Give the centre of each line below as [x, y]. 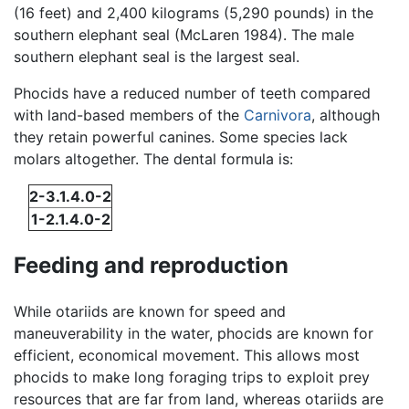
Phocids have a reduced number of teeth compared [192, 93]
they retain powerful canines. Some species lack [181, 136]
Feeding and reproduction [151, 265]
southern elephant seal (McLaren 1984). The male [184, 34]
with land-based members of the [129, 115]
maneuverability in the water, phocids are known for [194, 333]
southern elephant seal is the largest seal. [157, 56]
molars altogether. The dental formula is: [153, 158]
